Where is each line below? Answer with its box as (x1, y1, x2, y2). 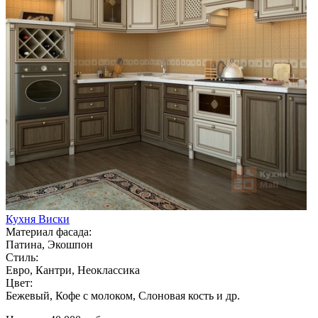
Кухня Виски (6, 212, 70, 225)
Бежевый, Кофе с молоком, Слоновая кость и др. (6, 289, 240, 302)
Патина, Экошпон (6, 238, 93, 251)
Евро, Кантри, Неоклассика (6, 263, 140, 276)
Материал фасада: (6, 225, 92, 238)
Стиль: (6, 251, 38, 263)
